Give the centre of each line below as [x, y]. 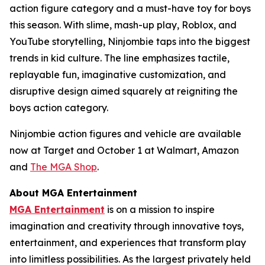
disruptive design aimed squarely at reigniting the [124, 91]
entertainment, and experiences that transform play [128, 243]
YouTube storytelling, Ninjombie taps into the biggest [130, 42]
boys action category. [59, 108]
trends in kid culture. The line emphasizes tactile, [119, 58]
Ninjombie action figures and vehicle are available [125, 134]
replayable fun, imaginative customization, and [118, 75]
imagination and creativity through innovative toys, [127, 226]
